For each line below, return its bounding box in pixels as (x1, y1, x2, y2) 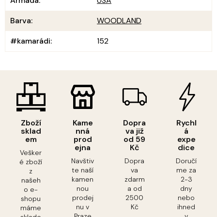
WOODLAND (97, 15, 141, 26)
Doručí (176, 156, 197, 165)
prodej (72, 193, 93, 202)
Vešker (20, 148, 42, 157)
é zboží (19, 157, 42, 166)
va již (125, 125, 144, 136)
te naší (72, 165, 93, 174)
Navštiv (71, 156, 94, 165)
